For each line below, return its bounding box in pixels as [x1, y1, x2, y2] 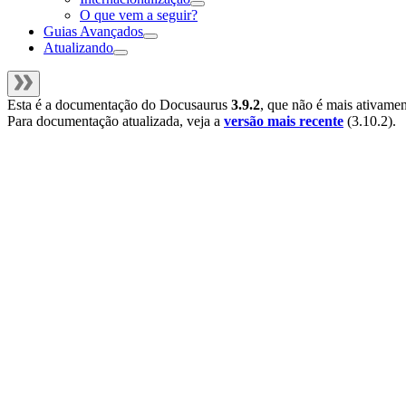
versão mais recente [224, 113, 343, 130]
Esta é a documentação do [7, 97, 159, 113]
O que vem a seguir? [80, 7, 198, 24]
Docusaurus [159, 97, 227, 113]
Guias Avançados [43, 24, 143, 40]
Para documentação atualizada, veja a [7, 113, 224, 130]
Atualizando [43, 40, 113, 56]
